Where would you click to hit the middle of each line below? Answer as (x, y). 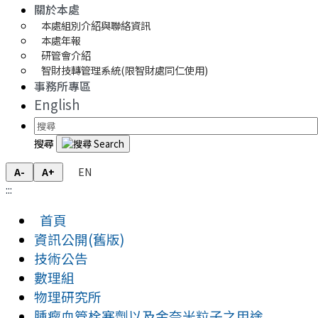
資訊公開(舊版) (79, 239)
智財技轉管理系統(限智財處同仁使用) (125, 70)
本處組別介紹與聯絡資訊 (96, 25)
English (57, 104)
